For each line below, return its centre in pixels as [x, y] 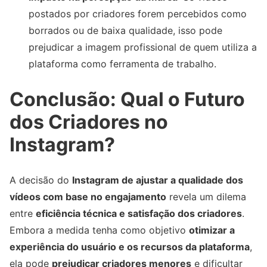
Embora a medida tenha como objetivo [99, 230]
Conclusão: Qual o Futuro [127, 99]
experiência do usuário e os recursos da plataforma [130, 247]
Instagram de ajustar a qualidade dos [158, 180]
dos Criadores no [89, 122]
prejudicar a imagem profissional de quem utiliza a [143, 47]
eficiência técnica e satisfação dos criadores [139, 214]
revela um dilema [206, 197]
